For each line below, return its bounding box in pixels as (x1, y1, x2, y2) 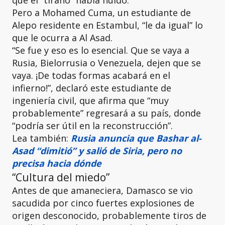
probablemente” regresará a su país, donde (12, 107, 201, 119)
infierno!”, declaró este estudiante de (12, 82, 171, 94)
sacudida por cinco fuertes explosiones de (12, 197, 194, 209)
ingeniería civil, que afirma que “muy (12, 94, 169, 106)
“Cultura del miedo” (12, 170, 109, 184)
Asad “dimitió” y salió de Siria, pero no (12, 145, 182, 157)
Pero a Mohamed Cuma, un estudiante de (12, 7, 191, 19)
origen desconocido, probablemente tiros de (12, 209, 206, 221)
